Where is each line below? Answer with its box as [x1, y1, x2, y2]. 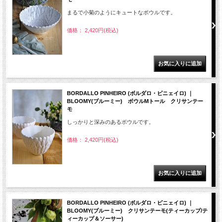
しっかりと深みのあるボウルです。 [67, 119, 154, 125]
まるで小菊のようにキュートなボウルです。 [67, 9, 176, 16]
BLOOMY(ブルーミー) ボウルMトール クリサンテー [67, 98, 203, 105]
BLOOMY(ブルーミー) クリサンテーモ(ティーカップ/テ [67, 208, 208, 214]
